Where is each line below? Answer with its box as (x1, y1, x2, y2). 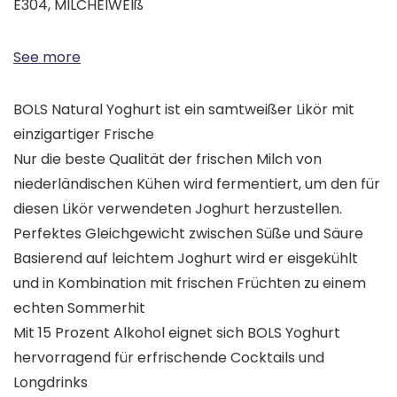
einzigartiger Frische (13, 124, 154, 144)
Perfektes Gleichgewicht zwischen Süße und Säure (13, 223, 363, 244)
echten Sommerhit (13, 298, 145, 318)
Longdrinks (13, 372, 88, 393)
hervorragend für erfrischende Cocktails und (13, 347, 324, 368)
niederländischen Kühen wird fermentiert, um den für (13, 174, 380, 194)
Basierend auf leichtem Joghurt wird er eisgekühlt (13, 248, 358, 269)
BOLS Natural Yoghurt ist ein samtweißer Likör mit (13, 99, 354, 120)
